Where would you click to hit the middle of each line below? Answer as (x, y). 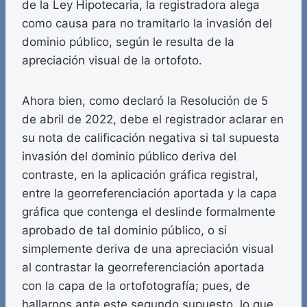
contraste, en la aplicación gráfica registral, (140, 175)
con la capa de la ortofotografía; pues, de (136, 286)
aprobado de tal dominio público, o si (124, 231)
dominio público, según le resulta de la (128, 42)
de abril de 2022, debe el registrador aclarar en (153, 120)
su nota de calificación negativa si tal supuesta (151, 138)
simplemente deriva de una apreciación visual (148, 249)
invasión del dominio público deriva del (129, 157)
